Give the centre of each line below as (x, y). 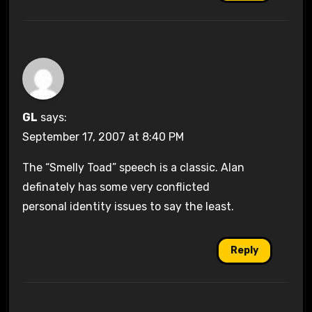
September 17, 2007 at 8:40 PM (103, 136)
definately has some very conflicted (116, 187)
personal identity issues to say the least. (128, 206)
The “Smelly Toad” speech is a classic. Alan (133, 167)
